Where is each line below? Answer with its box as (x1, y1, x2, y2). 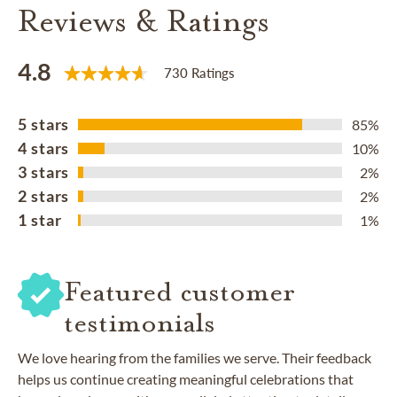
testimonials (64, 306, 215, 340)
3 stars (18, 162, 70, 183)
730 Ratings (164, 64, 235, 81)
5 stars (18, 114, 70, 135)
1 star (18, 210, 62, 230)
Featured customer (64, 275, 295, 309)
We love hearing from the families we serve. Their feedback (18, 349, 371, 367)
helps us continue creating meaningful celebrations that (18, 370, 354, 388)
